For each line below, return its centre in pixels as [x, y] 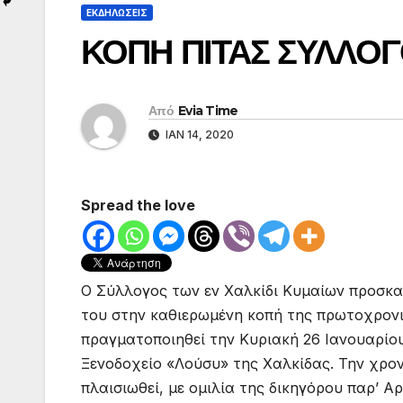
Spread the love [138, 206]
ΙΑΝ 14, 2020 [198, 135]
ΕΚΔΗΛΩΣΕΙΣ [117, 13]
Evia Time [208, 111]
